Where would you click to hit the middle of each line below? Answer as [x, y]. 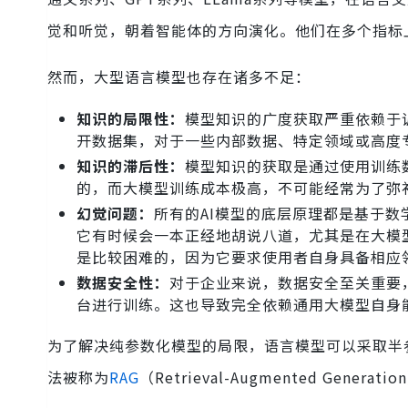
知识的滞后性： [131, 166]
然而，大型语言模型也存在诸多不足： [179, 77]
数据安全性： [123, 283]
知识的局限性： [131, 119]
